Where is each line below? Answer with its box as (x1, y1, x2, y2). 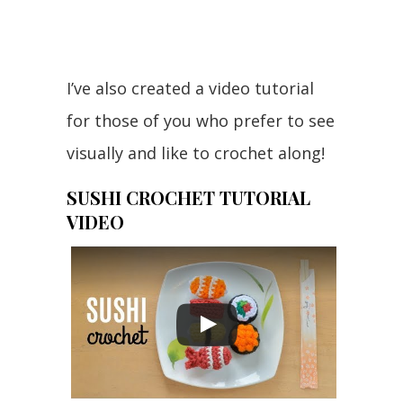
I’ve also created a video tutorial (67, 77, 314, 100)
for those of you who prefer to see (67, 110, 335, 132)
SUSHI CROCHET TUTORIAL (67, 185, 310, 210)
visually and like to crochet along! (67, 142, 325, 165)
